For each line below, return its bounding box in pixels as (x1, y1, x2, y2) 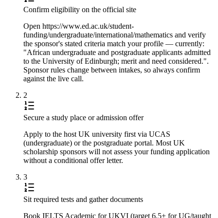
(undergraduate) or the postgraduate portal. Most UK (23, 138, 185, 147)
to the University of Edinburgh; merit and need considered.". (23, 56, 209, 65)
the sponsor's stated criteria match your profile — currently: (23, 39, 204, 48)
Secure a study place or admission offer (23, 113, 144, 122)
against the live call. (23, 74, 84, 83)
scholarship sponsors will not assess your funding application (23, 147, 210, 156)
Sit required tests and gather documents (23, 195, 143, 203)
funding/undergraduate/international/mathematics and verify (23, 30, 206, 39)
